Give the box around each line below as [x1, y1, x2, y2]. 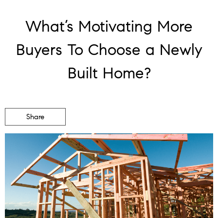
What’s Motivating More [25, 16, 193, 36]
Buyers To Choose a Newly [16, 39, 202, 59]
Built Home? [67, 63, 151, 83]
